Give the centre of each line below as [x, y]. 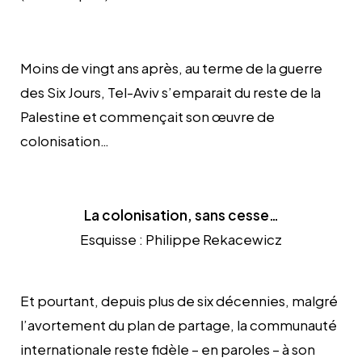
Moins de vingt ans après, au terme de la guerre [171, 67]
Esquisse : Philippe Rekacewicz [181, 239]
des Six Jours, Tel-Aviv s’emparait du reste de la [170, 92]
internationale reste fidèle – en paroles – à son [168, 349]
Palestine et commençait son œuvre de [147, 116]
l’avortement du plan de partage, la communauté [179, 324]
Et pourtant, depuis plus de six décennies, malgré [179, 300]
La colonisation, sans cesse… [181, 215]
